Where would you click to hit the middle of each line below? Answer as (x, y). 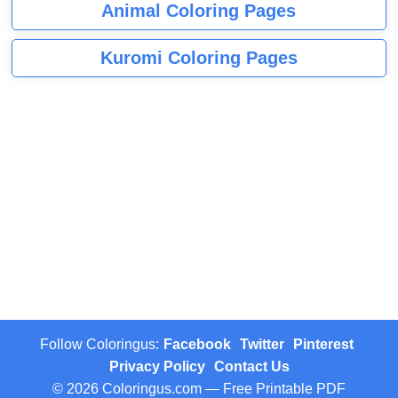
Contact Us (251, 366)
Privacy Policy (157, 366)
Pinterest (323, 344)
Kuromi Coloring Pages (199, 57)
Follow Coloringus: (99, 344)
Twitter (262, 344)
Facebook (197, 344)
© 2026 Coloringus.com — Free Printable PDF (199, 388)
